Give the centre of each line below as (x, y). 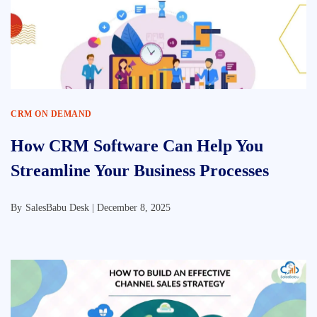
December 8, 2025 (134, 208)
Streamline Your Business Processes (140, 171)
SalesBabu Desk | (61, 208)
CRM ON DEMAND (51, 114)
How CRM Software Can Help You (137, 146)
